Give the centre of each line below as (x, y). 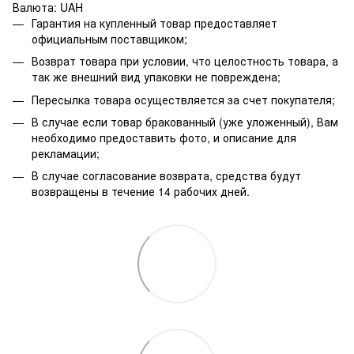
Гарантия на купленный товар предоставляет (154, 23)
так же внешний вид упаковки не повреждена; (156, 77)
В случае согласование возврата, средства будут (166, 176)
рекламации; (66, 153)
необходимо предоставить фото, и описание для (164, 137)
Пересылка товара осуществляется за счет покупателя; (183, 99)
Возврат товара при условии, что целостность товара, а (185, 61)
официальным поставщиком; (109, 38)
